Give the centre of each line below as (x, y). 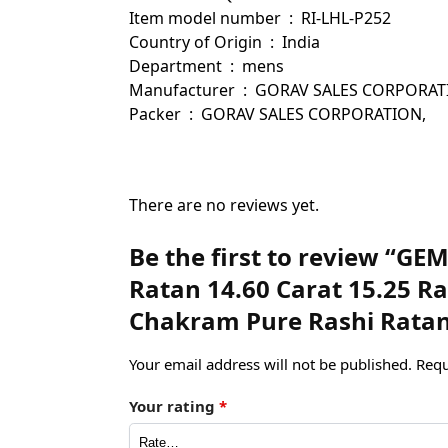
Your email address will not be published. (270, 364)
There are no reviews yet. (223, 205)
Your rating (173, 405)
